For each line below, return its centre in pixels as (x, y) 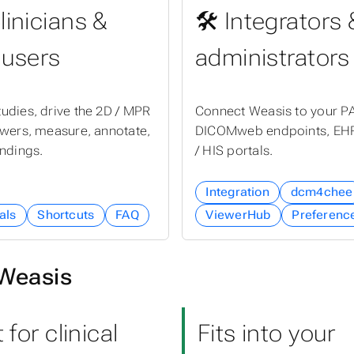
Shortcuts (66, 215)
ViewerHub (238, 215)
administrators (273, 58)
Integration (237, 192)
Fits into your (267, 334)
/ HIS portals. (234, 151)
